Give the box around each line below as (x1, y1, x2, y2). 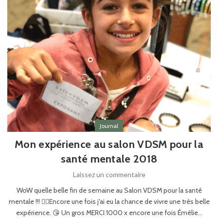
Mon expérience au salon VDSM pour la (15, 137, 203, 151)
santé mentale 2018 (60, 152, 158, 165)
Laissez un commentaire (73, 170, 145, 179)
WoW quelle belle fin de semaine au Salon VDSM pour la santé (16, 185, 202, 195)
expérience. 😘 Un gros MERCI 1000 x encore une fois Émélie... (16, 208, 202, 217)
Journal (100, 122, 118, 129)
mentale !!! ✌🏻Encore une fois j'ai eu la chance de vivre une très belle (8, 197, 210, 206)
